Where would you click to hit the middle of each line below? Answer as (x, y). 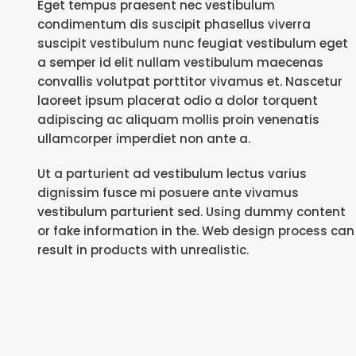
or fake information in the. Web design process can (196, 231)
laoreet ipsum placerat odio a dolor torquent (178, 101)
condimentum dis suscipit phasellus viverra (174, 24)
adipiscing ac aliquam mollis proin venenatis (178, 120)
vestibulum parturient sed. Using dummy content (192, 212)
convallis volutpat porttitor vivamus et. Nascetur (190, 81)
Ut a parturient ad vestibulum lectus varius (172, 174)
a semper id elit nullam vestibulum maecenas (180, 62)
